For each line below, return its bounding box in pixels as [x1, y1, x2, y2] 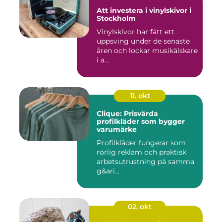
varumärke [97, 125, 137, 134]
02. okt [128, 202, 152, 212]
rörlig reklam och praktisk [97, 148, 186, 157]
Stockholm [97, 14, 136, 23]
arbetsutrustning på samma [97, 157, 194, 166]
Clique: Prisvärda [97, 109, 158, 118]
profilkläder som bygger [97, 117, 185, 126]
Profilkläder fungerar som [97, 138, 186, 148]
